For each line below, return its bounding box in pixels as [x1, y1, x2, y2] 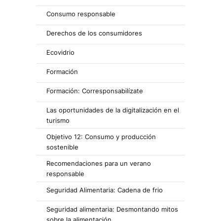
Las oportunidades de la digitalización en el [46, 106, 179, 114]
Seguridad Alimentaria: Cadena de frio [46, 186, 163, 194]
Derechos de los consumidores [46, 29, 142, 37]
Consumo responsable [46, 10, 115, 18]
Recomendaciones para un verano [46, 159, 151, 167]
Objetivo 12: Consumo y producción [46, 133, 156, 141]
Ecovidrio [46, 48, 74, 56]
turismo [46, 116, 70, 124]
